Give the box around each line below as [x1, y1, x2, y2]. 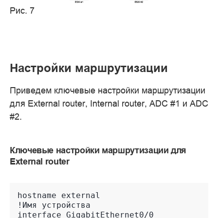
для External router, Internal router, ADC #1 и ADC [10, 98, 208, 109]
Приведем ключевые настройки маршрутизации [10, 85, 205, 95]
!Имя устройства [18, 200, 91, 210]
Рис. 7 [10, 5, 35, 16]
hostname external [18, 191, 100, 200]
